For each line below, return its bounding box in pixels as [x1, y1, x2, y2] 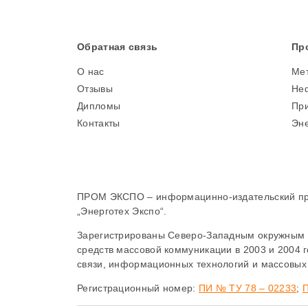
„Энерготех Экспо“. [77, 206, 167, 217]
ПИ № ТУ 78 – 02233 [198, 283, 297, 294]
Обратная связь [77, 41, 158, 52]
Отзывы [77, 83, 113, 94]
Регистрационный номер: [77, 283, 199, 294]
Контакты [77, 118, 120, 129]
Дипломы [77, 100, 121, 111]
